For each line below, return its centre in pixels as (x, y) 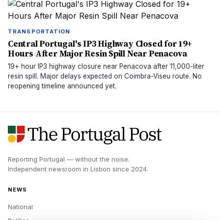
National (20, 207)
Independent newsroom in (49, 169)
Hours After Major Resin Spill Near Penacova (98, 54)
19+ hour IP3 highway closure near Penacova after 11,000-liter (106, 66)
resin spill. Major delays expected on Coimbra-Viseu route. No (105, 76)
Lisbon (100, 169)
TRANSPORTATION (39, 31)
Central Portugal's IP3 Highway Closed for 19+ (100, 44)
